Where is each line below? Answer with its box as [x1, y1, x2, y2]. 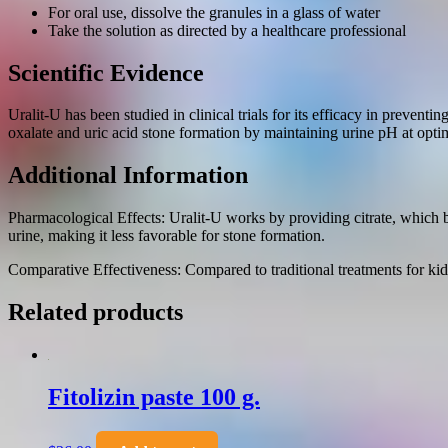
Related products [8, 299, 183, 326]
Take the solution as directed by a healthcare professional [48, 21, 406, 39]
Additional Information [8, 162, 248, 189]
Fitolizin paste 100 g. [48, 383, 260, 410]
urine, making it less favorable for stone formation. [8, 227, 325, 245]
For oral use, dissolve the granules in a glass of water [48, 3, 380, 21]
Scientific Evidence [8, 59, 204, 86]
